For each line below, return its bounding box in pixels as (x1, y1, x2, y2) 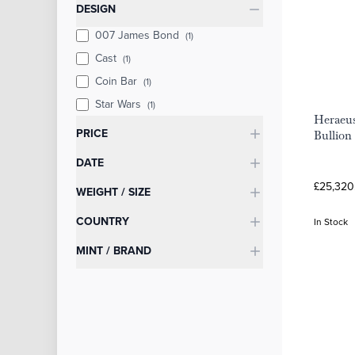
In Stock (314, 215, 348, 228)
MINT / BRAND (76, 242, 151, 258)
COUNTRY (76, 213, 129, 229)
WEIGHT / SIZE (76, 184, 151, 200)
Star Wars (95, 96, 144, 112)
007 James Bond (95, 27, 182, 43)
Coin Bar (95, 73, 140, 89)
